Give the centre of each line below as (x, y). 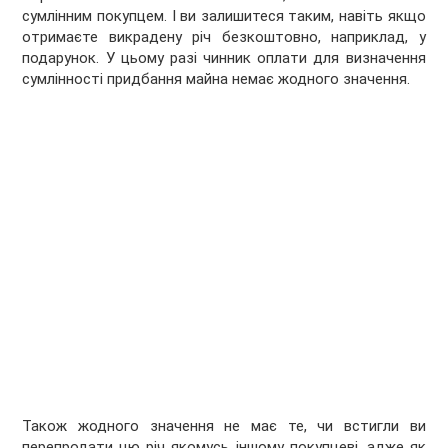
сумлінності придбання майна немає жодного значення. (216, 79)
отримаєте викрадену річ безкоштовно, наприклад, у (224, 37)
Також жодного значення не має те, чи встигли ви (224, 426)
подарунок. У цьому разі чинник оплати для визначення (224, 58)
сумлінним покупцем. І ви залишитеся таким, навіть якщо (224, 16)
